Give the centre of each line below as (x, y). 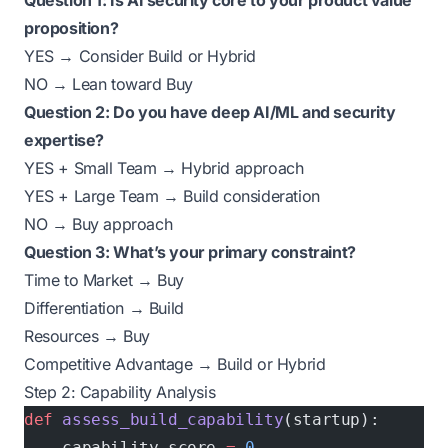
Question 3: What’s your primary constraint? (190, 252)
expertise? (64, 140)
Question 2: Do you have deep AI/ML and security (210, 112)
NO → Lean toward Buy (108, 84)
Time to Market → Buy (104, 280)
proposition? (71, 28)
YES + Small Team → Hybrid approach (164, 168)
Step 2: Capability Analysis (120, 392)
